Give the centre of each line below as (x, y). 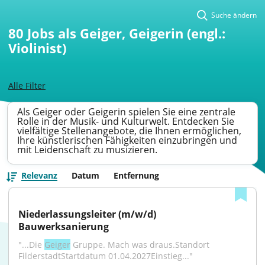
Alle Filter (27, 85)
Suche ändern (234, 15)
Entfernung (136, 175)
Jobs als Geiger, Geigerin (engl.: (126, 33)
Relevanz (39, 175)
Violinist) (37, 48)
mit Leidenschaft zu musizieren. (87, 150)
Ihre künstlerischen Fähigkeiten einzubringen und (127, 140)
